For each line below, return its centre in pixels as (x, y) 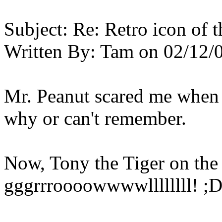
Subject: (36, 29)
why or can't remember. (95, 118)
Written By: (50, 51)
